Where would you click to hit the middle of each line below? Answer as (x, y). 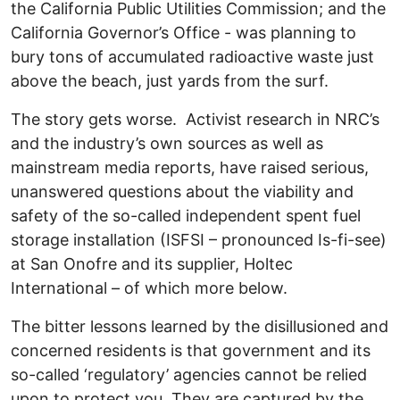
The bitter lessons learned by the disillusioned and (200, 327)
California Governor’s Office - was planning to (183, 33)
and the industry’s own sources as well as (167, 144)
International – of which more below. (149, 288)
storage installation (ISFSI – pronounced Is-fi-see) (199, 240)
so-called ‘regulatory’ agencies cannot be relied (189, 375)
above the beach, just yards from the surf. (170, 81)
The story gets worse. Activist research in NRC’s (195, 120)
